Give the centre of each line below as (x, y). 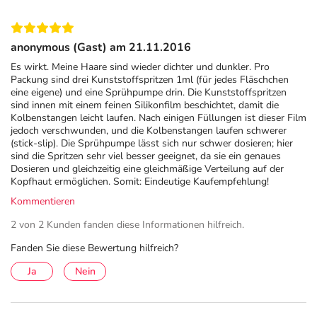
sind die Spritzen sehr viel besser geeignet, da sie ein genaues (146, 156)
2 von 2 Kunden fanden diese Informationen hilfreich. (127, 225)
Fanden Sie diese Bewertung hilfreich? (94, 248)
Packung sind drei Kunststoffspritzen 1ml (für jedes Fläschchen (150, 80)
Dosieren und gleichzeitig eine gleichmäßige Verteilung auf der (147, 169)
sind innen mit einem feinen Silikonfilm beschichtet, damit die (145, 105)
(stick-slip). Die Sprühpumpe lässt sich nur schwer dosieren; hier (152, 144)
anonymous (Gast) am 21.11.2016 (101, 48)
